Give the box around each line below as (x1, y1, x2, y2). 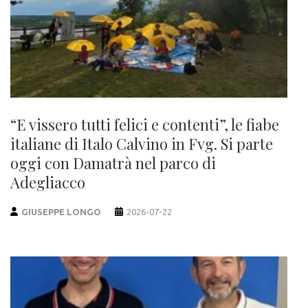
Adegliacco (10, 171, 85, 192)
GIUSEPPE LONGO (21, 206, 102, 217)
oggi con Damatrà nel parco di (10, 152, 216, 173)
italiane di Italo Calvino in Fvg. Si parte (10, 133, 273, 154)
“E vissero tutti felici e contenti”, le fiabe (10, 113, 279, 135)
